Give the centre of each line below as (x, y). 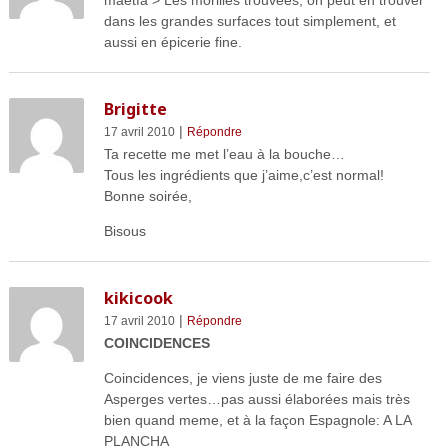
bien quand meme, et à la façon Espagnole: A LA (257, 420)
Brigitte (135, 109)
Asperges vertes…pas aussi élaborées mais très (256, 399)
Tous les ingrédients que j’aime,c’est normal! (243, 175)
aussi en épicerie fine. (172, 42)
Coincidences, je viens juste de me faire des (242, 378)
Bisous (124, 231)
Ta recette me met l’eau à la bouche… (224, 154)
